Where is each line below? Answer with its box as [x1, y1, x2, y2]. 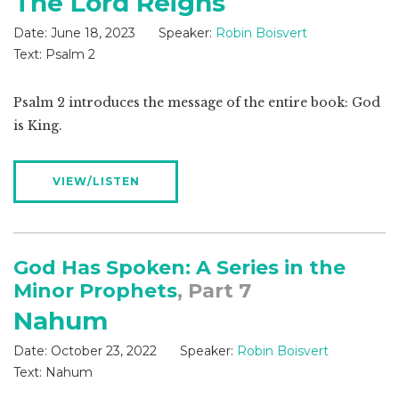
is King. [13, 118, 62, 134]
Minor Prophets [13, 279, 177, 304]
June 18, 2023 [51, 25, 135, 42]
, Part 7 [177, 279, 251, 304]
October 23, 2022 [51, 343, 157, 360]
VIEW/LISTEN [52, 175, 140, 189]
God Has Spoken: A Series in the [13, 256, 346, 281]
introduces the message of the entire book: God [65, 94, 380, 111]
